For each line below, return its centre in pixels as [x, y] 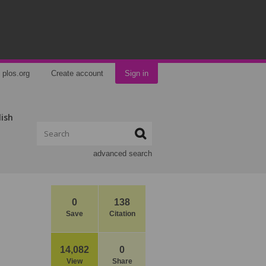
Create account [77, 73]
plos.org [16, 73]
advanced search [123, 153]
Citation [122, 214]
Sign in [137, 73]
